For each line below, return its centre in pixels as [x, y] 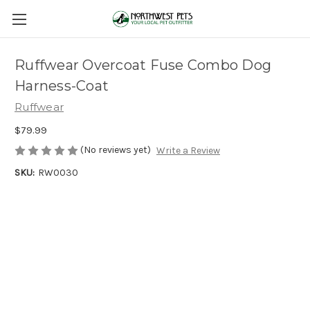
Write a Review [188, 151]
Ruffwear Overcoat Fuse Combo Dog [143, 65]
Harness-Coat [62, 86]
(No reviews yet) [116, 149]
